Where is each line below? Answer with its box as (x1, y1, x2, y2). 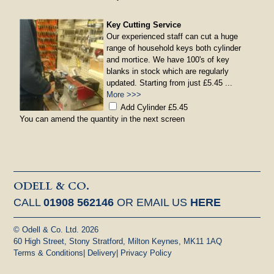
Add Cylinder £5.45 (120, 102, 188, 112)
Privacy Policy (120, 248, 172, 257)
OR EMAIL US (114, 196, 191, 209)
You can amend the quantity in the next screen (20, 114, 185, 124)
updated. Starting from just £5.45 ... (106, 78, 233, 87)
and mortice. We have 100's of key (106, 54, 230, 64)
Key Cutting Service (106, 20, 182, 29)
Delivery (87, 248, 117, 257)
